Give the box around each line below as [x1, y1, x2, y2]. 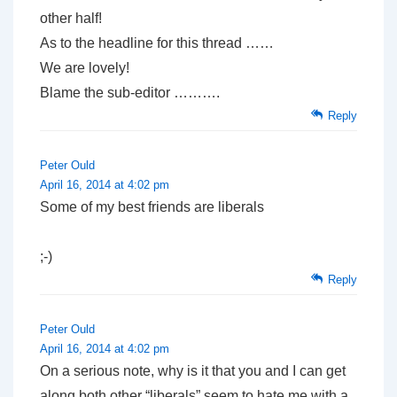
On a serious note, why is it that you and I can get [40, 362, 346, 378]
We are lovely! [40, 59, 129, 75]
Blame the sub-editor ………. [40, 84, 220, 100]
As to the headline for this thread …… [40, 35, 274, 51]
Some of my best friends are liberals [40, 198, 264, 214]
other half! [40, 10, 102, 26]
